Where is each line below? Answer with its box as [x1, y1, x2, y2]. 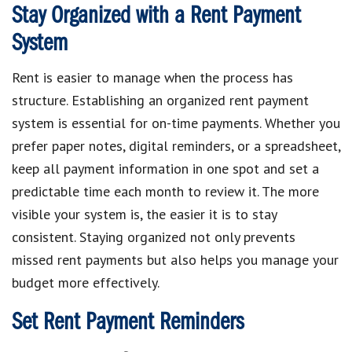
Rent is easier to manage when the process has [12, 68, 293, 86]
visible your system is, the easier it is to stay [12, 204, 277, 223]
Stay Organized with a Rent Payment [12, 3, 301, 29]
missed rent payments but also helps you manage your [12, 250, 339, 269]
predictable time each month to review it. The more [12, 181, 319, 200]
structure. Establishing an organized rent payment [12, 90, 309, 109]
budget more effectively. [12, 273, 159, 291]
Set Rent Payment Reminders [12, 310, 244, 335]
